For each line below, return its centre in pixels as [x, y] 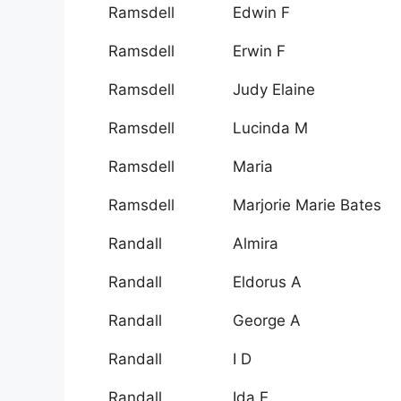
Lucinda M [270, 128]
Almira [256, 244]
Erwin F [259, 51]
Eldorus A [267, 282]
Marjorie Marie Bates [307, 205]
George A [267, 321]
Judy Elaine [274, 90]
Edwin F [261, 13]
